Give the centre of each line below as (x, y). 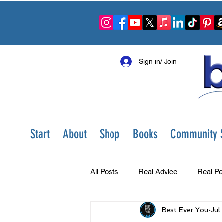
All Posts (104, 171)
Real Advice (158, 171)
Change (208, 211)
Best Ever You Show (143, 211)
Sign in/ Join (158, 61)
